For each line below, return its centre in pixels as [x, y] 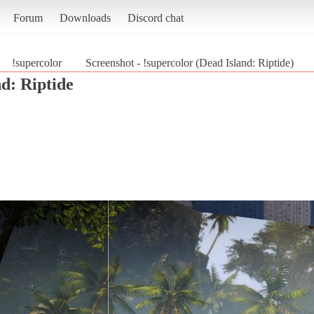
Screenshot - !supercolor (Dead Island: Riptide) [190, 62]
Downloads [85, 18]
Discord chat [155, 18]
